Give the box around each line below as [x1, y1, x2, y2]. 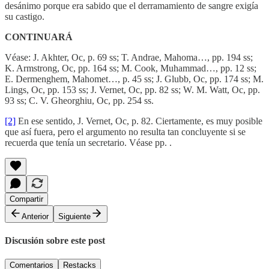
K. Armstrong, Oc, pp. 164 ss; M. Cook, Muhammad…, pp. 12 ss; [5, 62, 256, 73]
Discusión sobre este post [5, 235, 105, 246]
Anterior [22, 211, 49, 221]
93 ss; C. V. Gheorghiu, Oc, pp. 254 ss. [5, 95, 154, 106]
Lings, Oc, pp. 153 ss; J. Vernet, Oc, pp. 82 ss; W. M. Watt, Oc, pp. [5, 84, 260, 95]
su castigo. [5, 11, 44, 22]
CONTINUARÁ [5, 31, 73, 42]
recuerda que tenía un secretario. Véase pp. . [5, 137, 172, 148]
